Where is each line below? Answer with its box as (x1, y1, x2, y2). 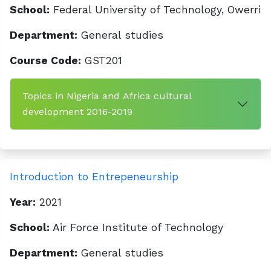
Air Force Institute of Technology (50, 221, 223, 233)
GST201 (81, 54, 122, 67)
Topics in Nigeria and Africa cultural (22, 90, 192, 102)
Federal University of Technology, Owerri (50, 4, 261, 16)
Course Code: (10, 54, 81, 67)
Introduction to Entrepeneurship (10, 171, 178, 183)
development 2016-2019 (22, 106, 133, 117)
